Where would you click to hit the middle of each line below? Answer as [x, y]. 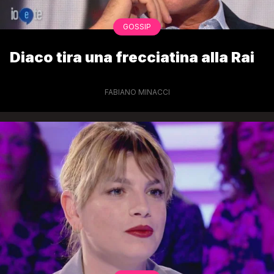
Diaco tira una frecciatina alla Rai [132, 57]
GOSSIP [137, 27]
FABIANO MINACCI [137, 92]
